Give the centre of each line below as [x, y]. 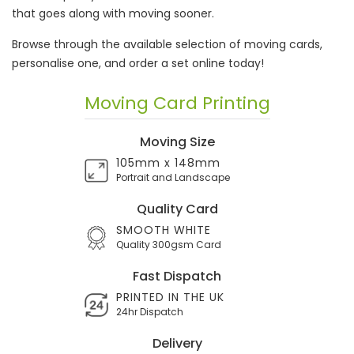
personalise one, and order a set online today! [138, 63]
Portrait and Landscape [173, 177]
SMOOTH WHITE [163, 230]
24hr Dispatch [149, 312]
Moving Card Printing [177, 103]
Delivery [177, 343]
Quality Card [177, 209]
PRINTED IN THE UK [170, 297]
